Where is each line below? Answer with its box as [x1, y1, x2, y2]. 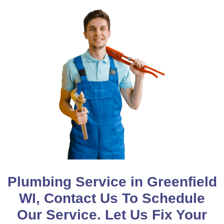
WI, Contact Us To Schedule [19, 190, 205, 206]
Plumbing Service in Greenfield [7, 174, 217, 190]
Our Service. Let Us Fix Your [17, 207, 207, 223]
